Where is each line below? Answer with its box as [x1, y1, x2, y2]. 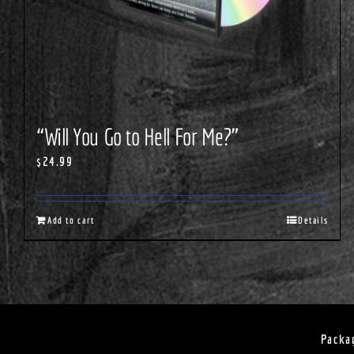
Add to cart [47, 215, 95, 226]
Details [298, 215, 329, 226]
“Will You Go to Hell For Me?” [36, 123, 239, 151]
